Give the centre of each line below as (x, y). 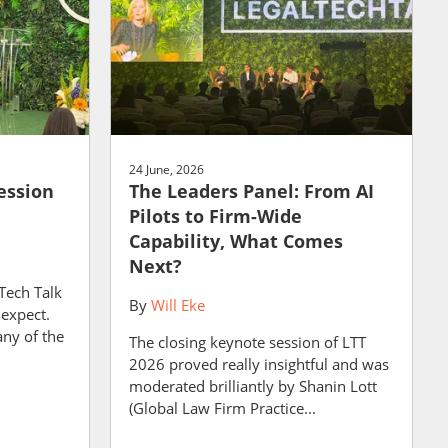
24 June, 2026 (166, 169)
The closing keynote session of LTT (247, 342)
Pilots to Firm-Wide (215, 216)
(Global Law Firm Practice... (222, 408)
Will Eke (177, 305)
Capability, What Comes (235, 241)
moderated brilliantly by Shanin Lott (252, 386)
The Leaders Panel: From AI (251, 191)
